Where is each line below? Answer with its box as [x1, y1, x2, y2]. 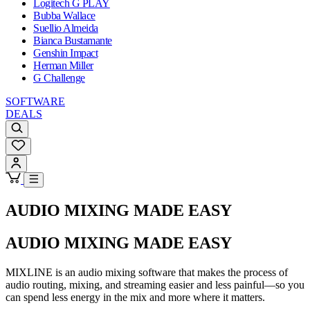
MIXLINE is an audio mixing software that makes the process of [6, 266, 288, 278]
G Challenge [33, 72, 85, 84]
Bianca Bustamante [33, 35, 112, 47]
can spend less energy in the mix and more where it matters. [6, 291, 265, 303]
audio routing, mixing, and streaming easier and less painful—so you [6, 278, 304, 291]
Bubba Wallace [33, 10, 95, 22]
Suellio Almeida [33, 22, 98, 35]
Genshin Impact [33, 47, 98, 60]
